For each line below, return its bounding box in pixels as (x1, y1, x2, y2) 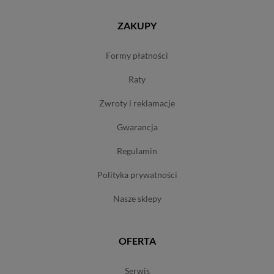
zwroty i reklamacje (105, 98, 175, 109)
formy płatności (111, 50, 168, 61)
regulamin (122, 146, 157, 157)
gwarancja (122, 122, 158, 133)
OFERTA (118, 235, 156, 247)
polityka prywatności (102, 169, 177, 180)
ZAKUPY (117, 20, 157, 32)
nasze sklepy (119, 193, 161, 204)
